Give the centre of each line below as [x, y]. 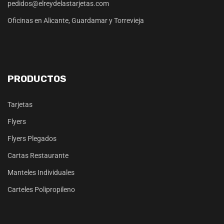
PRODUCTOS [37, 79]
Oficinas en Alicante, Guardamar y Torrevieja [76, 21]
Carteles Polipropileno [41, 190]
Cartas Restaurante [38, 156]
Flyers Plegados [32, 139]
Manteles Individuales [41, 173]
